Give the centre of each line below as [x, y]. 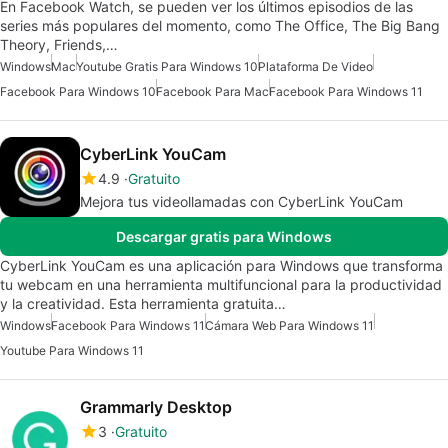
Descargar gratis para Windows [224, 236]
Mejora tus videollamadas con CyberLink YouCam [241, 201]
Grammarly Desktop [156, 406]
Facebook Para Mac [212, 91]
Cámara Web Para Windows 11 [289, 325]
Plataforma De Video [315, 66]
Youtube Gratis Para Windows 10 [167, 66]
